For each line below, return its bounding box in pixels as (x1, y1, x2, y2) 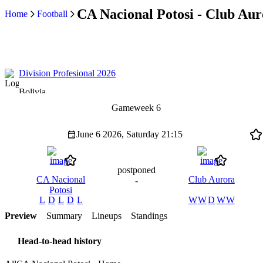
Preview (5, 211, 37, 221)
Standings (131, 211, 167, 221)
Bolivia (19, 86, 46, 97)
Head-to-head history (18, 236, 102, 247)
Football (37, 9, 68, 19)
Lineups (92, 211, 122, 221)
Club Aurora (188, 174, 235, 184)
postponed (117, 165, 156, 175)
